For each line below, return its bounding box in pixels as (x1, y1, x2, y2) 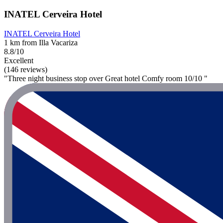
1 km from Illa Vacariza (4, 38, 78, 47)
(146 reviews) (4, 65, 47, 74)
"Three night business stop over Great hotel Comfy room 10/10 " (4, 74, 208, 83)
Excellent (4, 56, 33, 65)
